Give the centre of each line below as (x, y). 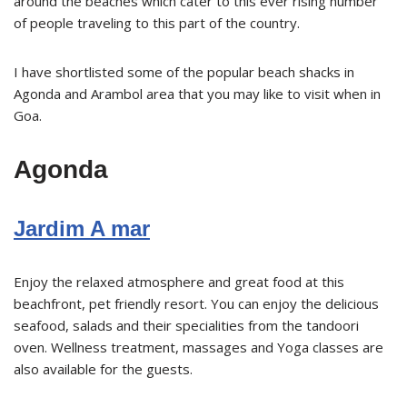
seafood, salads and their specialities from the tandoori (186, 325)
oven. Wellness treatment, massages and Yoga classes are (199, 347)
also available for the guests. (103, 368)
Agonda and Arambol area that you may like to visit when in (197, 93)
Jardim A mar (82, 228)
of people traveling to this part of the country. (157, 22)
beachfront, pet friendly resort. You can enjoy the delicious (196, 303)
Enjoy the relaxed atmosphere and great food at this (179, 281)
